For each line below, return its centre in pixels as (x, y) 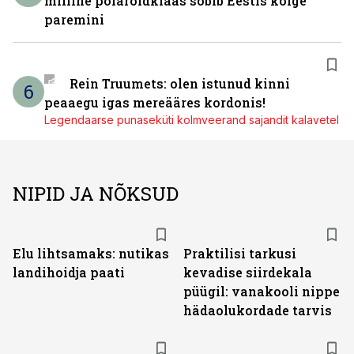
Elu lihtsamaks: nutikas (91, 253)
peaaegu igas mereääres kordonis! (155, 102)
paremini (74, 19)
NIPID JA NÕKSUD (96, 194)
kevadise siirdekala (248, 272)
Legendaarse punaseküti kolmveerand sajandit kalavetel (192, 120)
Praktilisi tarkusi (240, 253)
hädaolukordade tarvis (258, 310)
